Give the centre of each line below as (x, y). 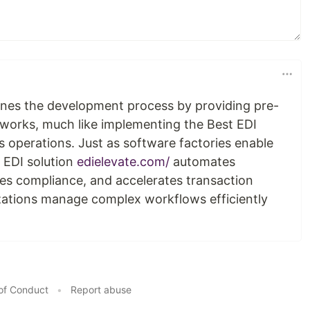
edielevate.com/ (123, 162)
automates (202, 162)
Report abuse (101, 290)
